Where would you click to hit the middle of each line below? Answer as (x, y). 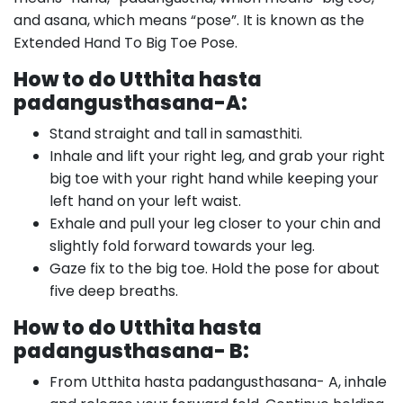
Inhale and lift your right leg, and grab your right (217, 156)
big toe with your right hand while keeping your (214, 179)
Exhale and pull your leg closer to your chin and (215, 224)
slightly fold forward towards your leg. (182, 246)
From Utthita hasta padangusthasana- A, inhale (218, 382)
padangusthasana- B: (131, 351)
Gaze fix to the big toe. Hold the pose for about (215, 269)
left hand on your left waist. (145, 201)
